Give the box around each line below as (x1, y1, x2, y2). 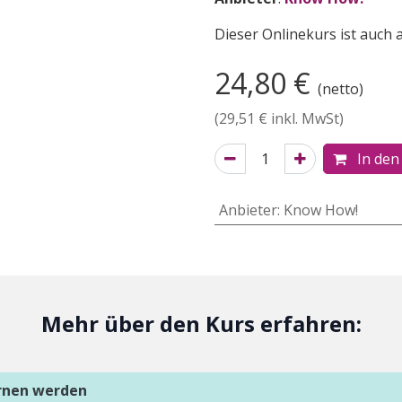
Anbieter (218, 200, 277, 220)
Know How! (283, 200, 358, 220)
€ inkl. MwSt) (255, 109, 344, 128)
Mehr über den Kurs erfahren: (40, 309, 362, 338)
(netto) (318, 79, 363, 99)
